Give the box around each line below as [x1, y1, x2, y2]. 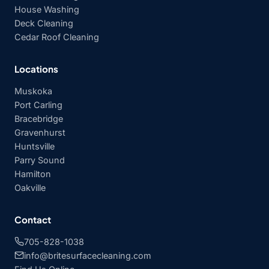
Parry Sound [14, 154, 65, 165]
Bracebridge [14, 113, 63, 124]
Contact [14, 213, 51, 225]
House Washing [14, 4, 79, 14]
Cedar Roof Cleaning [14, 31, 99, 42]
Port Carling [14, 99, 62, 110]
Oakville [14, 182, 46, 193]
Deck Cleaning [14, 17, 73, 28]
